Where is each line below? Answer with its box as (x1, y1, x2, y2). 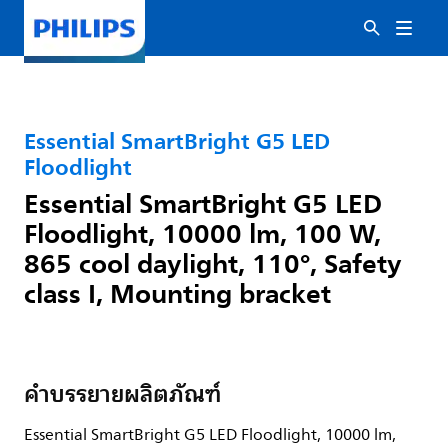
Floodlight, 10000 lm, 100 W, (24, 211, 381, 255)
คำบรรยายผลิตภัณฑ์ (24, 375, 221, 413)
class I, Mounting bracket (24, 271, 331, 315)
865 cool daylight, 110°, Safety (24, 241, 402, 285)
